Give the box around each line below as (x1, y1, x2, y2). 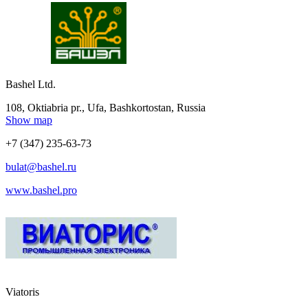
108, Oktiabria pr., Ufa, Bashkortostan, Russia (5, 101, 206, 113)
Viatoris (5, 285, 39, 298)
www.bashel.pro (5, 184, 77, 196)
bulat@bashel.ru (5, 160, 76, 173)
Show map (5, 113, 52, 126)
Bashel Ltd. (5, 78, 56, 90)
